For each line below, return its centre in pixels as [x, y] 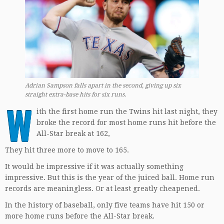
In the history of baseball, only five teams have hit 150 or [105, 205]
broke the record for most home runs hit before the [126, 122]
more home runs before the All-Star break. [80, 216]
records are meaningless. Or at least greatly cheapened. [102, 188]
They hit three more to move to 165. [67, 150]
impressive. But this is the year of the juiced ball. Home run [110, 177]
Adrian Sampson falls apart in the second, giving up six [103, 85]
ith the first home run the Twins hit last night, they [127, 111]
